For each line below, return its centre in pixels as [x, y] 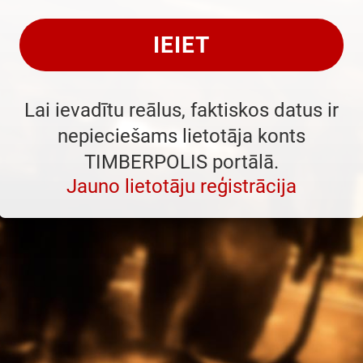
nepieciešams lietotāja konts [181, 136]
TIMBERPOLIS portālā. [181, 162]
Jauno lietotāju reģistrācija [181, 186]
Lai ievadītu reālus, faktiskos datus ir [181, 110]
